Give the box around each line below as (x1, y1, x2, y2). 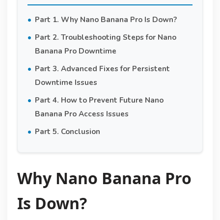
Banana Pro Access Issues (34, 109, 129, 119)
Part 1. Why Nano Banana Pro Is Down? (34, 14, 177, 25)
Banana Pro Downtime (34, 46, 116, 56)
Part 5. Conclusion (34, 126, 100, 137)
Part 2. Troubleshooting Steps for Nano (34, 32, 176, 42)
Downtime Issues (34, 77, 97, 87)
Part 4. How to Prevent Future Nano (34, 95, 164, 105)
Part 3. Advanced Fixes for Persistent (34, 63, 170, 74)
